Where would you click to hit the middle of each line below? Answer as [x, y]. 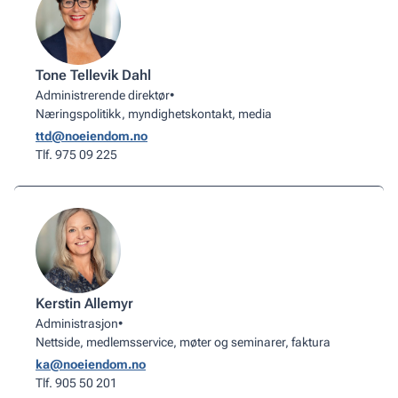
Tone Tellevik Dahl [93, 75]
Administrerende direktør [103, 95]
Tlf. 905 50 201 [76, 383]
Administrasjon [77, 323]
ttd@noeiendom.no [92, 136]
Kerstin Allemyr [84, 303]
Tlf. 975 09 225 [76, 155]
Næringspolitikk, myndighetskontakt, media [154, 114]
